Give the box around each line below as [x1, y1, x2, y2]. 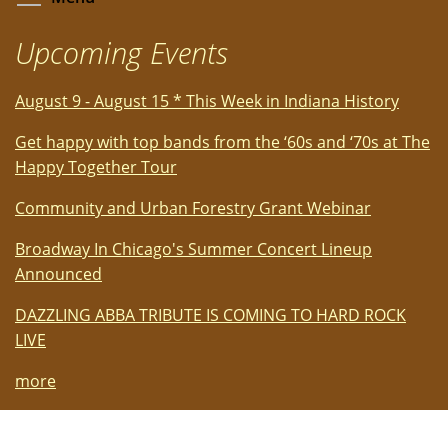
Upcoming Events [15, 33, 228, 73]
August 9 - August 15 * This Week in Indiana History [15, 90, 399, 113]
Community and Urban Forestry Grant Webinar [15, 197, 371, 220]
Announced [15, 263, 102, 286]
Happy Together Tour [15, 156, 177, 179]
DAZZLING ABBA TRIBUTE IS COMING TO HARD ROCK [15, 304, 406, 327]
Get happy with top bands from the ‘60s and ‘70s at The [15, 131, 430, 154]
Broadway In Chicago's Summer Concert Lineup [15, 238, 372, 261]
